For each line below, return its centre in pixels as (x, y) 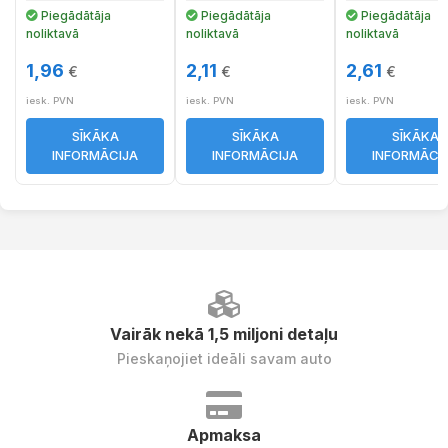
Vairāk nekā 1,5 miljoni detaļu (224, 333)
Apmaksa (224, 434)
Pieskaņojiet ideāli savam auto (224, 358)
